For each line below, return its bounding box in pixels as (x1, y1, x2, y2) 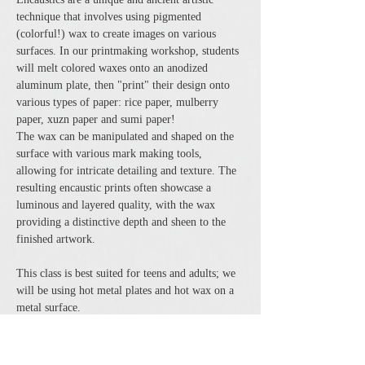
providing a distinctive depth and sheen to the (16, 216, 229, 228)
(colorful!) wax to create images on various (16, 28, 219, 40)
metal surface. (16, 301, 81, 314)
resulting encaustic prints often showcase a (16, 182, 214, 194)
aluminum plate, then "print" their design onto (16, 79, 233, 91)
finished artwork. (16, 233, 95, 245)
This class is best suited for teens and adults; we (16, 267, 239, 279)
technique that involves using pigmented (16, 11, 204, 23)
